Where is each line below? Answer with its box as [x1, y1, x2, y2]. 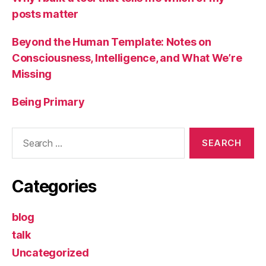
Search [7, 127, 40, 140]
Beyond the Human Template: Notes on [12, 36, 211, 49]
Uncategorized [12, 246, 89, 259]
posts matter [12, 8, 78, 21]
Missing [12, 68, 52, 81]
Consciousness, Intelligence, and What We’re [12, 52, 242, 65]
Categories [12, 176, 96, 197]
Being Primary [12, 96, 85, 109]
